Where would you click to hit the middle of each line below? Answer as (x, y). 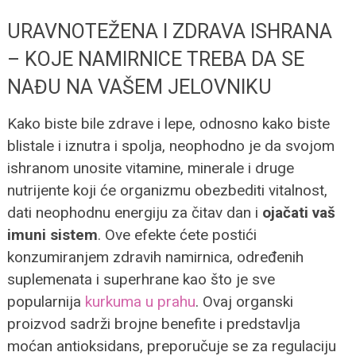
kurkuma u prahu (140, 301)
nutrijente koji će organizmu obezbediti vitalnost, (167, 190)
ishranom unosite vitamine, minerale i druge (150, 168)
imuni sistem (52, 234)
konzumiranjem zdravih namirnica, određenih (155, 257)
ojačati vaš (298, 212)
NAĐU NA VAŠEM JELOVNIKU (139, 87)
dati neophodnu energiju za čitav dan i (134, 212)
